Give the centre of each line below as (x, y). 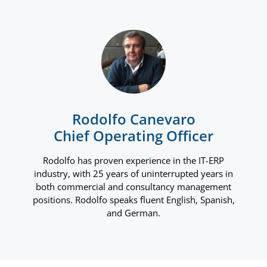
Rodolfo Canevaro (133, 119)
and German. (133, 213)
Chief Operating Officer (133, 136)
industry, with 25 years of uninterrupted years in (133, 174)
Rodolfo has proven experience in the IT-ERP (133, 161)
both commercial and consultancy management (133, 187)
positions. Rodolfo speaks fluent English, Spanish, (133, 200)
